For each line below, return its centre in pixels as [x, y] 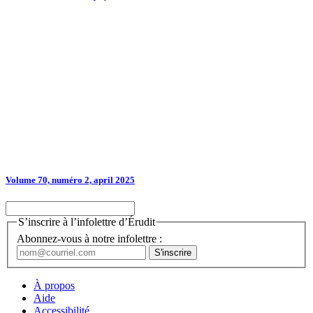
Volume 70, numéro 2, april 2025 [70, 180]
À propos [54, 285]
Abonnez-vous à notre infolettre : [89, 238]
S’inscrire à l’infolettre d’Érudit [87, 222]
